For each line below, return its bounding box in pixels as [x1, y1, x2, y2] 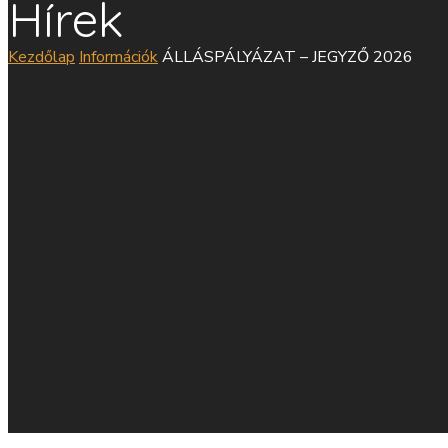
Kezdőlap [8, 46, 75, 68]
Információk [79, 46, 158, 68]
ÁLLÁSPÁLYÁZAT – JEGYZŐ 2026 [162, 46, 413, 68]
